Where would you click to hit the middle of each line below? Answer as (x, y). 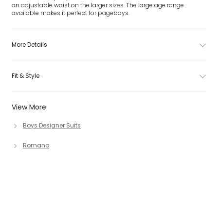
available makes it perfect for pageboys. (71, 13)
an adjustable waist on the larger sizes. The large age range (98, 5)
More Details (29, 45)
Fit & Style (26, 76)
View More (29, 107)
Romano (36, 145)
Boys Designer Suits (52, 125)
